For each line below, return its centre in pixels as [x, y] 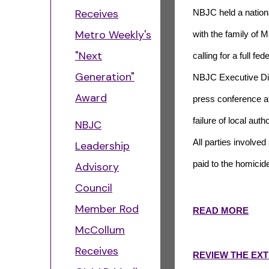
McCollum [100, 230]
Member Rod [107, 209]
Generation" [105, 77]
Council [94, 188]
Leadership [102, 146]
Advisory [97, 167]
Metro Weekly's [113, 35]
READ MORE [221, 211]
